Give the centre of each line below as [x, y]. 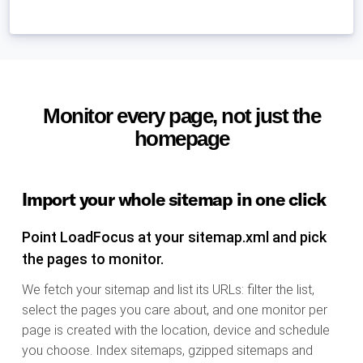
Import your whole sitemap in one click [174, 200]
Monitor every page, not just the [181, 116]
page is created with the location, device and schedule [176, 331]
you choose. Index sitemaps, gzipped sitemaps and [167, 351]
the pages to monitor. [93, 259]
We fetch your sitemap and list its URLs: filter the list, [168, 290]
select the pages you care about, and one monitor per [175, 310]
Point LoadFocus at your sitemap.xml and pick [174, 237]
